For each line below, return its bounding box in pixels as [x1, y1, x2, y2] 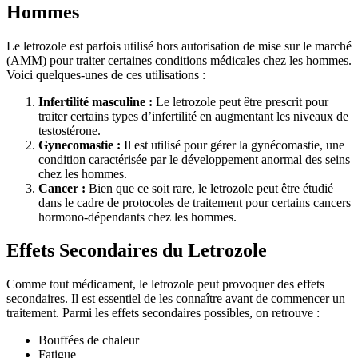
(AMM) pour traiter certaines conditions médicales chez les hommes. [6, 53, 352, 67]
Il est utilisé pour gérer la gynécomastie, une [121, 137, 344, 152]
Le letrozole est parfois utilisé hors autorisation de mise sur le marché [6, 38, 352, 53]
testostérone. [38, 123, 101, 137]
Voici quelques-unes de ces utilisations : [6, 67, 205, 82]
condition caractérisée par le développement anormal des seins [38, 152, 350, 166]
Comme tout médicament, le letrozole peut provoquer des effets [6, 277, 324, 292]
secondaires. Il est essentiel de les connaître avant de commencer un [6, 292, 345, 306]
